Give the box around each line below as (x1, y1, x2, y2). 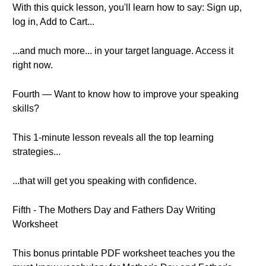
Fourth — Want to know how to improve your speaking (12, 89, 239, 99)
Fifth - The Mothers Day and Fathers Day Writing (12, 205, 216, 215)
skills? (12, 103, 39, 113)
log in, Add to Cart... (12, 17, 94, 27)
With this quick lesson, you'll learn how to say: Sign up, (12, 2, 242, 12)
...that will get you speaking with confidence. (12, 176, 197, 186)
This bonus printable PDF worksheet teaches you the (12, 248, 235, 258)
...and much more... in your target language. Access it (12, 46, 233, 56)
